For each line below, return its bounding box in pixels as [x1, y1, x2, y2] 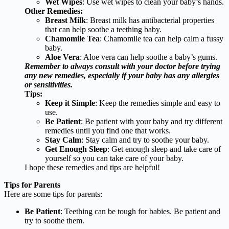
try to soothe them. [25, 216, 84, 225]
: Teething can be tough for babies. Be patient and [60, 207, 220, 216]
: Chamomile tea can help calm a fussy [100, 34, 223, 43]
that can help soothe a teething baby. [45, 25, 162, 34]
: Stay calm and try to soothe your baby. [81, 135, 209, 144]
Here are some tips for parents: [4, 189, 102, 198]
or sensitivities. [25, 80, 73, 89]
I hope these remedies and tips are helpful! [25, 163, 160, 172]
